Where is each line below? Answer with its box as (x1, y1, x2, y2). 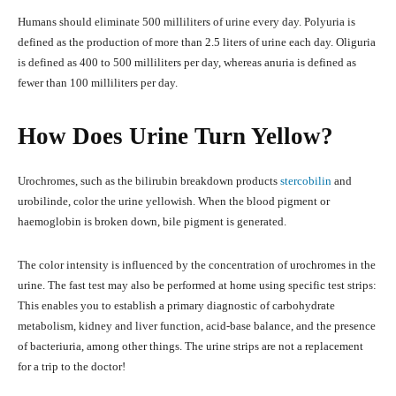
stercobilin (280, 174, 331, 188)
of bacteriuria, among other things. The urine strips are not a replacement (18, 339, 363, 354)
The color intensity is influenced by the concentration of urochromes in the (18, 258, 376, 272)
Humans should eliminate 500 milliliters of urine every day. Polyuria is (18, 15, 355, 29)
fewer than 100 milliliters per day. (18, 76, 178, 90)
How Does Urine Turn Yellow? (18, 123, 333, 150)
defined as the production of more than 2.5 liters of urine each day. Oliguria (18, 35, 376, 49)
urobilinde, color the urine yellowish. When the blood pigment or (18, 194, 330, 209)
